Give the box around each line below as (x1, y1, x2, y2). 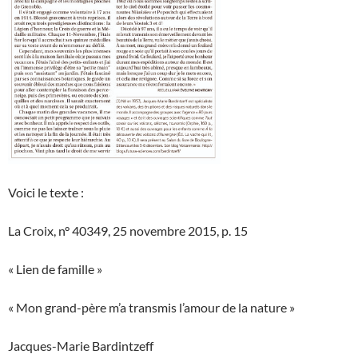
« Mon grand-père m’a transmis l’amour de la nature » (8, 300, 295, 316)
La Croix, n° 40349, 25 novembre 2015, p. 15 (8, 223, 248, 239)
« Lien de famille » (8, 261, 102, 277)
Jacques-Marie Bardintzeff (8, 338, 153, 354)
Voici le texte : (8, 185, 84, 201)
